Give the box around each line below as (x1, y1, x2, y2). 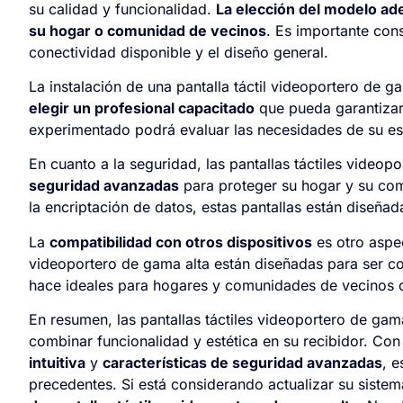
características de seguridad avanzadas (103, 354, 382, 372)
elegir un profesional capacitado (29, 99, 255, 117)
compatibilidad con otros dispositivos (49, 232, 312, 251)
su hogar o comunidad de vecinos (29, 21, 266, 40)
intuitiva (29, 354, 85, 372)
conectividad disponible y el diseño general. (29, 42, 328, 61)
